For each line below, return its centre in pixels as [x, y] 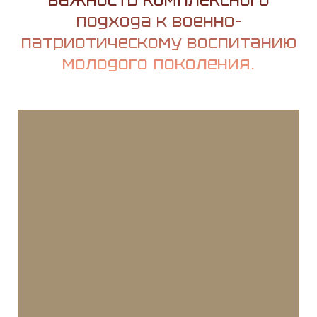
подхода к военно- [158, 21]
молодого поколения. [158, 63]
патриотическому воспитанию [158, 42]
